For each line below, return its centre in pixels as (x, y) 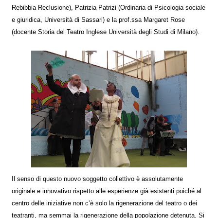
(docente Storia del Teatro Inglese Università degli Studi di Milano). (106, 32)
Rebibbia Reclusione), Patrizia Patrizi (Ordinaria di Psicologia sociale (109, 8)
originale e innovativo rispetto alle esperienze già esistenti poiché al (107, 191)
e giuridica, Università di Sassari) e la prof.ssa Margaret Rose (98, 20)
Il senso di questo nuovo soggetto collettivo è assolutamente (97, 179)
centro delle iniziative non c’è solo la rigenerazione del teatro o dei (104, 204)
